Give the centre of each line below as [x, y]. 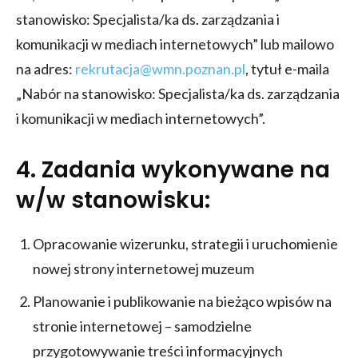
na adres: [46, 68]
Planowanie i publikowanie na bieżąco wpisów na [182, 301]
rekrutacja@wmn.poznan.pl [160, 68]
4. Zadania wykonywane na [173, 169]
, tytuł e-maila [287, 68]
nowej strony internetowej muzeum [143, 268]
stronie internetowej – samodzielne [142, 326]
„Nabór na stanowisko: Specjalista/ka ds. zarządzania [178, 93]
